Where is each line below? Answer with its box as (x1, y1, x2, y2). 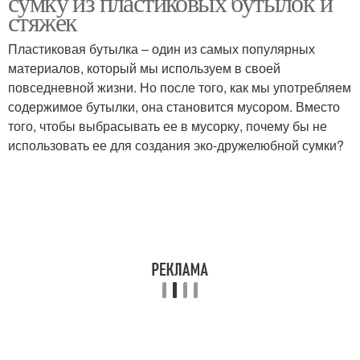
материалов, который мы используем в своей (8, 59, 280, 77)
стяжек (8, 4, 77, 39)
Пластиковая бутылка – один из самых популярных (8, 39, 315, 58)
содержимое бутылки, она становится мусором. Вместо (8, 97, 340, 116)
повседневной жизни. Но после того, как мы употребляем (8, 78, 351, 96)
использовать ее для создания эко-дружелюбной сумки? (8, 136, 344, 154)
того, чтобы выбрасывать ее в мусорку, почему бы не (8, 117, 327, 135)
